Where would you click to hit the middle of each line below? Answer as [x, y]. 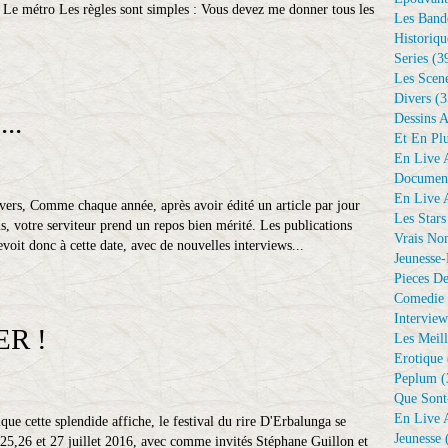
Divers [412, 98]
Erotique [418, 358]
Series [411, 58]
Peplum [415, 378]
